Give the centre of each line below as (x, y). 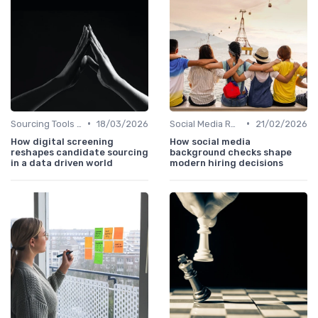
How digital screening (62, 141)
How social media (210, 141)
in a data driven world (62, 163)
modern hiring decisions (226, 163)
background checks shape (231, 152)
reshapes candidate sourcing (79, 152)
